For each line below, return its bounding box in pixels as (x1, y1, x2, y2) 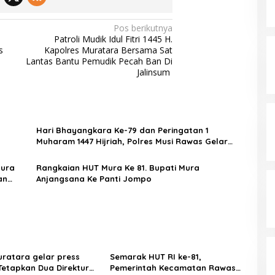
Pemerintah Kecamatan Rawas (109, 263, 236, 273)
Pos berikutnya (114, 22, 173, 34)
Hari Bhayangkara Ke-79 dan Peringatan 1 (36, 125, 209, 136)
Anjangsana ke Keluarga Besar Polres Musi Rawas (36, 147, 241, 158)
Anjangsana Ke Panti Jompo (36, 174, 152, 184)
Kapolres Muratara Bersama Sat (44, 44, 173, 56)
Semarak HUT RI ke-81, (109, 252, 201, 262)
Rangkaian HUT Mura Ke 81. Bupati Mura (36, 163, 199, 173)
